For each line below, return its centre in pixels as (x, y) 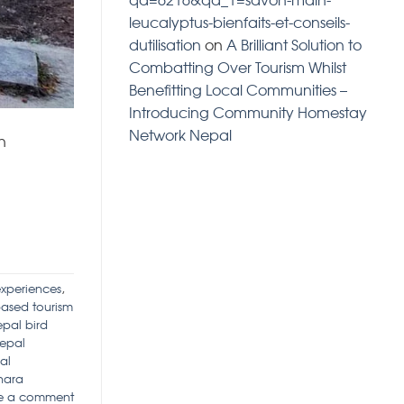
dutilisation (165, 45)
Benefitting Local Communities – (238, 90)
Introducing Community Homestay (248, 112)
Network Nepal (180, 135)
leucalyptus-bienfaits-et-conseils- (239, 22)
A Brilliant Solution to (294, 45)
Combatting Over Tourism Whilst (238, 67)
